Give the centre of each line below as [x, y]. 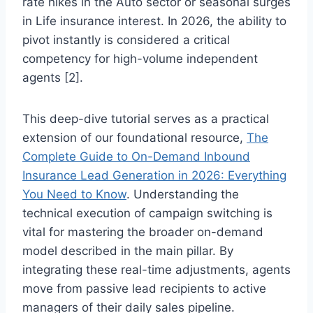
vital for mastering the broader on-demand [143, 232]
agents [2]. [53, 77]
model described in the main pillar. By [128, 250]
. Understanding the [183, 194]
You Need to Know [74, 194]
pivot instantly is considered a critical [126, 39]
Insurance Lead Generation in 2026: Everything [154, 175]
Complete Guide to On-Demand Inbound [136, 156]
